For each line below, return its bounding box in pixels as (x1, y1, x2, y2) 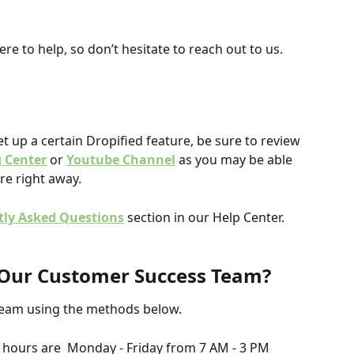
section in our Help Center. (124, 208, 284, 226)
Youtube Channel (66, 151, 175, 169)
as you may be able (175, 151, 296, 169)
